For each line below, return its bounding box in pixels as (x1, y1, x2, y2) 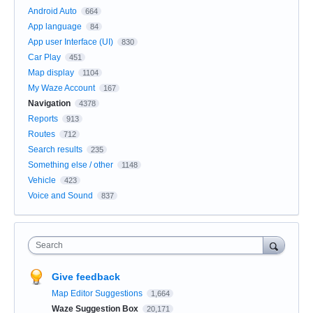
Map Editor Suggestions (52, 288, 145, 298)
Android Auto (28, 6, 77, 16)
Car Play (28, 52, 61, 62)
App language (28, 21, 82, 31)
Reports (28, 113, 58, 124)
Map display (28, 67, 74, 78)
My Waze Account (28, 82, 95, 93)
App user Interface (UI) (28, 36, 113, 47)
